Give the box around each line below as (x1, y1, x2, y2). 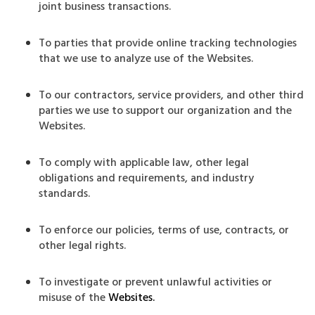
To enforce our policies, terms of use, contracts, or (39, 221, 289, 240)
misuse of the (39, 289, 108, 307)
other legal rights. (39, 237, 126, 255)
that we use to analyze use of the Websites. (39, 50, 253, 68)
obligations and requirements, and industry (39, 169, 254, 188)
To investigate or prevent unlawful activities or (39, 274, 272, 292)
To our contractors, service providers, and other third (39, 86, 304, 105)
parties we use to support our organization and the (39, 102, 292, 120)
